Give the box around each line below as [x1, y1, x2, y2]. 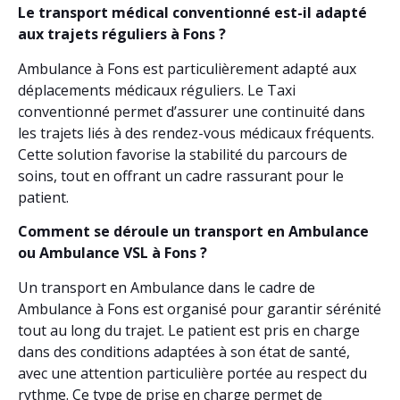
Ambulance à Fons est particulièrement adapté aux [18, 58, 356, 79]
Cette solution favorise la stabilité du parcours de [18, 144, 347, 164]
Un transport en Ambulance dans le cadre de [18, 277, 315, 297]
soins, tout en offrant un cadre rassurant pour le [18, 165, 344, 186]
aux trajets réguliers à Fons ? [18, 24, 226, 45]
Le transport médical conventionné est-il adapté [18, 3, 367, 23]
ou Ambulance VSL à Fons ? [18, 243, 207, 263]
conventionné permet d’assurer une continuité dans [18, 101, 365, 121]
